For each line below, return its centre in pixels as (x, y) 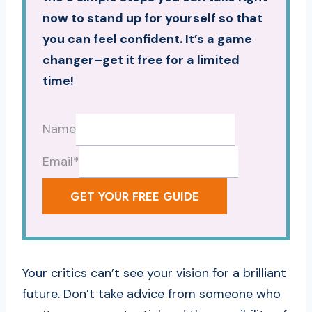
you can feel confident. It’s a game (147, 39)
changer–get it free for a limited (141, 60)
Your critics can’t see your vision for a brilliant (154, 273)
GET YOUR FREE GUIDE (135, 197)
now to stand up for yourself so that (153, 18)
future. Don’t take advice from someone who (151, 294)
